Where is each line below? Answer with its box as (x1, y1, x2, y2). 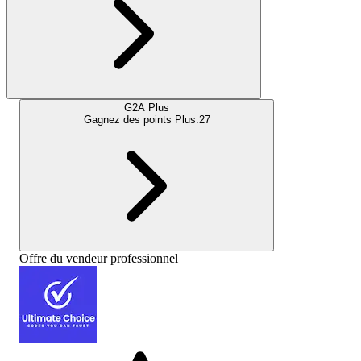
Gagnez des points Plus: (83, 113, 199, 126)
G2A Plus (124, 101, 169, 114)
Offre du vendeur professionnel (19, 251, 178, 265)
